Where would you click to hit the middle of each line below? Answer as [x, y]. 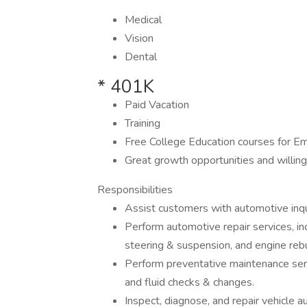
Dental [141, 57]
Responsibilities [135, 190]
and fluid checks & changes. [189, 282]
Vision [139, 38]
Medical [143, 20]
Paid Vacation [157, 105]
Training [143, 123]
